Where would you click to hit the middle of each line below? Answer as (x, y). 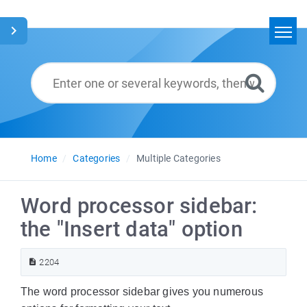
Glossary (114, 106)
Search (110, 72)
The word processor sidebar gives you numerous (142, 292)
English (133, 141)
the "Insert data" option (132, 229)
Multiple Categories (179, 158)
